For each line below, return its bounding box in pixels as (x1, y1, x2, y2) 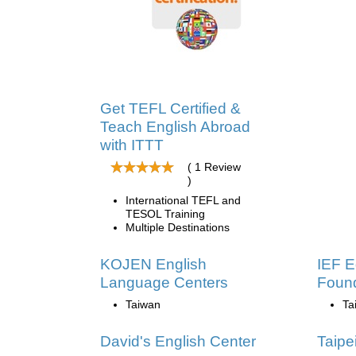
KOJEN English (100, 255, 207, 273)
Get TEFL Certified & (100, 99, 241, 117)
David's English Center (100, 332, 256, 350)
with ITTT (100, 136, 164, 153)
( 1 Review (188, 160, 241, 173)
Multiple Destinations (126, 220, 230, 234)
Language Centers (100, 273, 228, 291)
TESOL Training (126, 207, 205, 220)
